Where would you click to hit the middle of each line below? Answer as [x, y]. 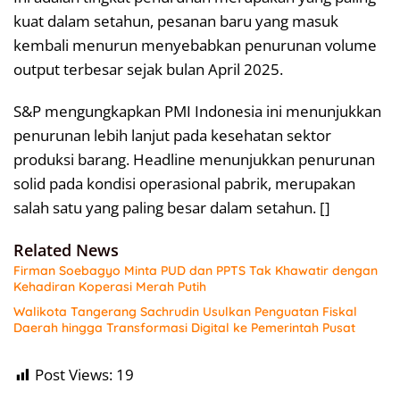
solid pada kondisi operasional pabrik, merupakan [184, 184]
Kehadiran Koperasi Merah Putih [110, 287]
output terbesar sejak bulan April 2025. [148, 70]
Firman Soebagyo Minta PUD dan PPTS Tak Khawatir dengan [196, 271]
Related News [66, 250]
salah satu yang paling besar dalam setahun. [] [172, 208]
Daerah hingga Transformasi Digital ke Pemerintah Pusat [184, 328]
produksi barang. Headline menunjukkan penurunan [194, 160]
